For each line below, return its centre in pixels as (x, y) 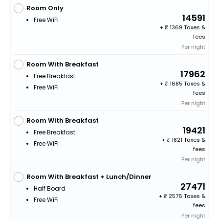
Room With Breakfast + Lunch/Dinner (89, 176)
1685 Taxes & (187, 83)
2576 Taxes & (186, 196)
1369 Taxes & (187, 27)
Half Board (49, 188)
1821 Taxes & (188, 140)
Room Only (45, 8)
